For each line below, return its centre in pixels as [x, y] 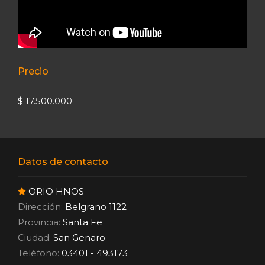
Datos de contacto [63, 161]
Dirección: [40, 206]
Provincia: [40, 222]
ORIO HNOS [55, 191]
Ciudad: [35, 237]
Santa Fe [83, 222]
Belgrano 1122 [95, 206]
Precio [33, 71]
